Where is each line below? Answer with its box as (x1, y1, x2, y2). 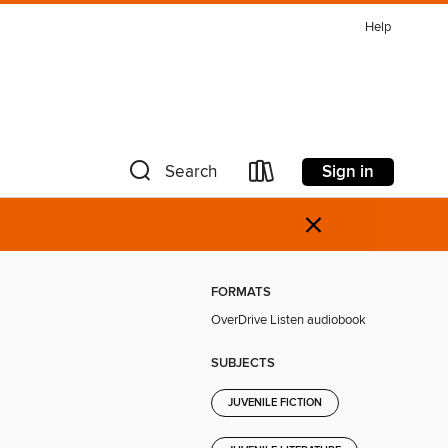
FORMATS (211, 284, 271, 302)
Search (165, 161, 217, 183)
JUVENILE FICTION (228, 395, 322, 410)
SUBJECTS (211, 354, 275, 372)
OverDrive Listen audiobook (211, 312, 366, 329)
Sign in (322, 160, 374, 183)
